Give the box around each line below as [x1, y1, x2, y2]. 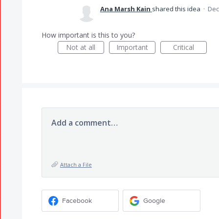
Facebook [62, 196, 92, 205]
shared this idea [152, 4, 202, 13]
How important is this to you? [41, 30, 135, 40]
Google [143, 196, 166, 205]
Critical [173, 43, 194, 52]
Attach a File [60, 161, 92, 168]
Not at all [66, 43, 96, 52]
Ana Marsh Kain [100, 4, 151, 13]
